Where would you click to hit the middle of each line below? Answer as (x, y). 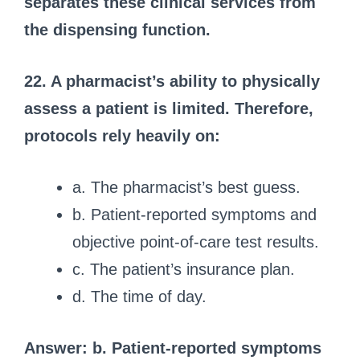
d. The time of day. (139, 296)
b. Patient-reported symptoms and (194, 214)
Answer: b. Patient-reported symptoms (173, 348)
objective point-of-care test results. (196, 241)
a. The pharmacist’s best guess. (186, 187)
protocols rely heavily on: (122, 135)
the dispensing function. (117, 29)
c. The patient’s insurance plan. (184, 269)
